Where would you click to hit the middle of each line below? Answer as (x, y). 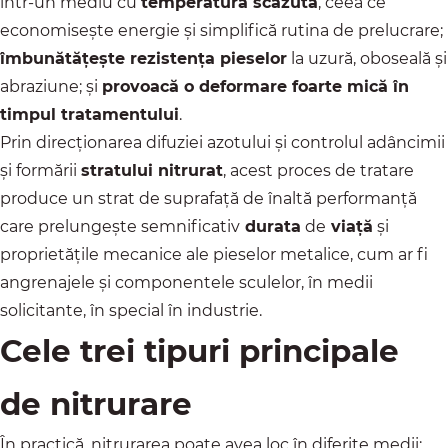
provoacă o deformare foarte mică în (255, 87)
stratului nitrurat (152, 171)
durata (270, 227)
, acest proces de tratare (318, 171)
